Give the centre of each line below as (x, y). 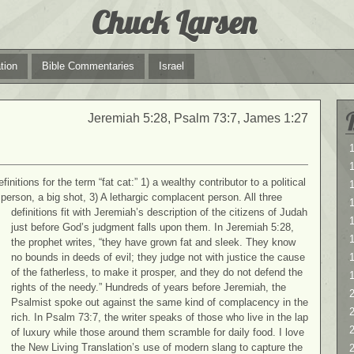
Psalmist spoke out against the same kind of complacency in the (160, 302)
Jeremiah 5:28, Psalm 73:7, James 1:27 (198, 118)
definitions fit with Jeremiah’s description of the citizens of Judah (159, 212)
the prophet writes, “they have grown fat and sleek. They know (153, 242)
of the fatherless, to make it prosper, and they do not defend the (157, 272)
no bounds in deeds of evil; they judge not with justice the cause (158, 257)
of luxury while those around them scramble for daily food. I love (158, 332)
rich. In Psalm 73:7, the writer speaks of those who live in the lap (160, 317)
